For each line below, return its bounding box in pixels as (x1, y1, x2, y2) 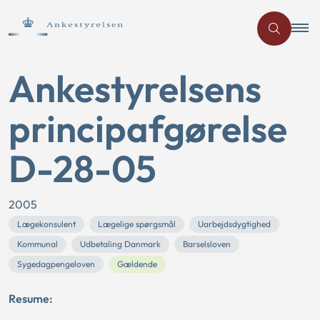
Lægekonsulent (17, 219, 76, 229)
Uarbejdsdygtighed (198, 219, 271, 229)
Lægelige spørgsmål (98, 219, 176, 229)
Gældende (117, 259, 157, 269)
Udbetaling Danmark (80, 239, 161, 249)
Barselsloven (183, 239, 231, 249)
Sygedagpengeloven (17, 259, 95, 269)
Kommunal (17, 239, 58, 249)
